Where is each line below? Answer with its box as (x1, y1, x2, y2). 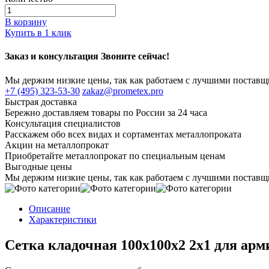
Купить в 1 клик (5, 28, 71, 38)
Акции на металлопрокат (5, 139, 109, 150)
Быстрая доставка (5, 96, 77, 107)
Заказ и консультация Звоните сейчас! (5, 51, 169, 62)
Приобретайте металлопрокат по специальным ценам (5, 150, 225, 161)
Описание (29, 203, 70, 214)
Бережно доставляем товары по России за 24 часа (5, 107, 207, 118)
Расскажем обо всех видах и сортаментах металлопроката (5, 128, 241, 139)
